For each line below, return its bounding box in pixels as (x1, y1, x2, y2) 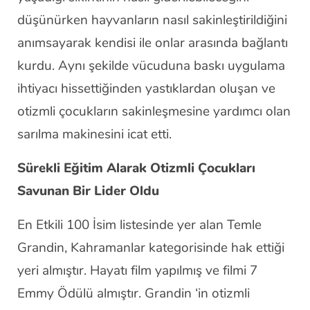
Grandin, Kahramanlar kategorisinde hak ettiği (17, 238, 284, 257)
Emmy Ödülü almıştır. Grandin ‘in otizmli (17, 284, 250, 302)
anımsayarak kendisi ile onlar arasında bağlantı (17, 33, 288, 52)
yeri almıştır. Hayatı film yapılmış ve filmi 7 (17, 261, 257, 280)
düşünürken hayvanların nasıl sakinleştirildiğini (17, 10, 287, 29)
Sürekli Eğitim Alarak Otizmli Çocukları (17, 158, 255, 177)
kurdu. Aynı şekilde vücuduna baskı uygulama (17, 56, 285, 75)
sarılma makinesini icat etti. (17, 125, 172, 143)
